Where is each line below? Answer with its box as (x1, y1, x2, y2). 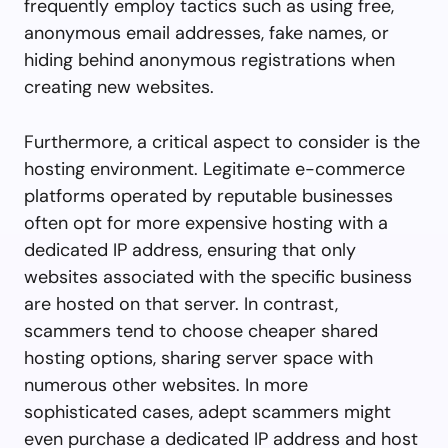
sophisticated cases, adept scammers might (24, 399, 391, 424)
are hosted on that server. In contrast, (24, 291, 338, 316)
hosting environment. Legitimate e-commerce (24, 156, 405, 181)
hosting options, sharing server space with (24, 345, 373, 370)
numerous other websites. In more (24, 372, 308, 397)
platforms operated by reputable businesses (24, 183, 393, 208)
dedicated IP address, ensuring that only (24, 237, 356, 262)
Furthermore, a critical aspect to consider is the (24, 129, 420, 154)
